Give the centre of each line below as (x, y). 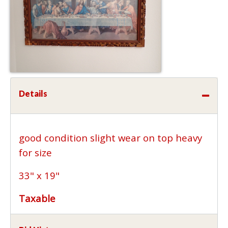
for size (37, 152)
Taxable (37, 198)
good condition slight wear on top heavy (110, 137)
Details (33, 93)
